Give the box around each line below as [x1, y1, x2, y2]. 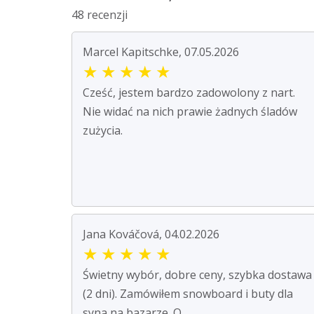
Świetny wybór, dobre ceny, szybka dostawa [83, 266, 312, 282]
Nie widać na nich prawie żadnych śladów [83, 103, 297, 119]
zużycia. [83, 122, 123, 138]
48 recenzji [71, 6, 128, 22]
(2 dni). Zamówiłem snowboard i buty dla [83, 285, 293, 301]
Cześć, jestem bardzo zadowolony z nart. [83, 84, 295, 100]
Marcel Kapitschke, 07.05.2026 [83, 43, 239, 60]
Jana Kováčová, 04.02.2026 [83, 226, 219, 242]
